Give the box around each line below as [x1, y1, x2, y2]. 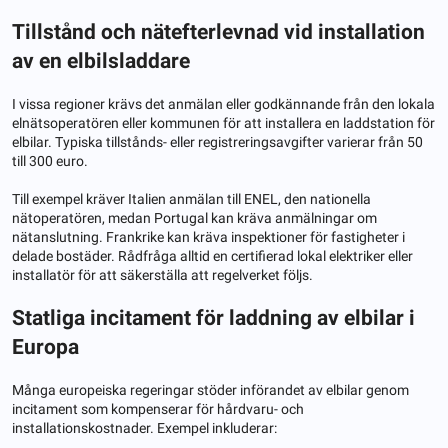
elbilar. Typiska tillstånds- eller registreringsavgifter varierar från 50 [12, 133, 423, 150]
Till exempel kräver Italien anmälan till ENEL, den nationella [12, 190, 371, 207]
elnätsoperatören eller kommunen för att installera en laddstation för [12, 114, 435, 131]
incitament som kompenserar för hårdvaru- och [12, 400, 304, 417]
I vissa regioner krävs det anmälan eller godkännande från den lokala [12, 95, 435, 112]
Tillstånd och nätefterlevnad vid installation [12, 19, 425, 44]
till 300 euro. [12, 152, 88, 169]
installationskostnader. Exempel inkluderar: [12, 419, 277, 436]
